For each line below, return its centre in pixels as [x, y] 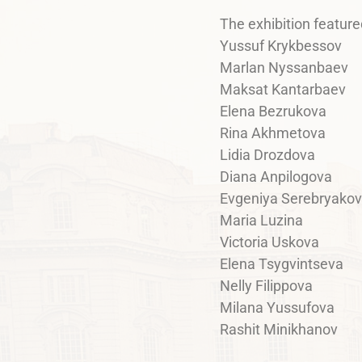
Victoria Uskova [269, 242]
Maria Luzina [261, 221]
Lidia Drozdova [267, 155]
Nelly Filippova [266, 286]
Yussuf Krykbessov [281, 46]
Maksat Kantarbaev [283, 90]
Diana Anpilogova [276, 177]
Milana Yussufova [277, 308]
